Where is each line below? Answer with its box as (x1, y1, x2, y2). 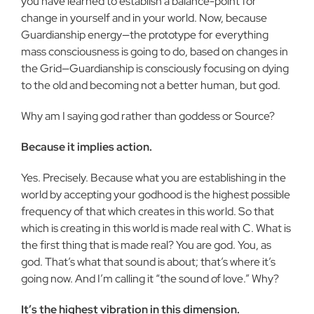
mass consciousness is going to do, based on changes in (21, 44, 288, 59)
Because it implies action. (21, 139, 152, 154)
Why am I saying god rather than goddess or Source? (21, 109, 275, 123)
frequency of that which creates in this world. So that (21, 204, 274, 219)
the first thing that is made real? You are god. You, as (21, 238, 271, 252)
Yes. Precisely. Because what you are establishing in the (21, 170, 286, 185)
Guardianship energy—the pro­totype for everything (21, 27, 268, 42)
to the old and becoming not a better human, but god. (21, 78, 280, 93)
